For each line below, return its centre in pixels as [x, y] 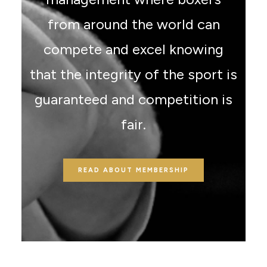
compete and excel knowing [133, 49]
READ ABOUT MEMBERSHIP [133, 170]
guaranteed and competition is [133, 99]
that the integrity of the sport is [133, 74]
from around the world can [133, 24]
